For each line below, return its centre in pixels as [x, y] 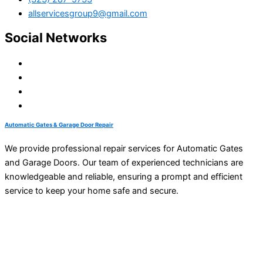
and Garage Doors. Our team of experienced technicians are [124, 163]
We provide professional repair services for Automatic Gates [124, 149]
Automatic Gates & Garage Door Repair [59, 124]
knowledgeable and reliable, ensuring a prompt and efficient [124, 177]
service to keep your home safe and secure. [92, 191]
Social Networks [56, 37]
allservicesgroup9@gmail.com [88, 14]
